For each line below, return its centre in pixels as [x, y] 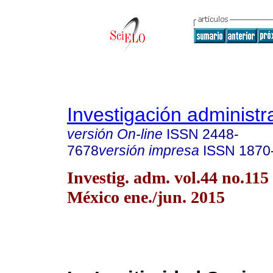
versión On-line [115, 134]
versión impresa [149, 151]
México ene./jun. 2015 [146, 197]
